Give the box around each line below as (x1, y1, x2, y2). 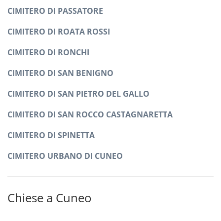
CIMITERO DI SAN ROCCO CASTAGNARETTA (7, 109, 173, 120)
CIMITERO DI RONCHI (7, 47, 89, 58)
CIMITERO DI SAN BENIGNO (7, 68, 113, 78)
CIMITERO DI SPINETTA (7, 130, 95, 141)
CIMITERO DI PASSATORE (7, 5, 103, 16)
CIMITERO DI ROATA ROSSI (7, 26, 110, 37)
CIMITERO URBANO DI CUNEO (7, 150, 123, 161)
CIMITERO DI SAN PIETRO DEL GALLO (7, 88, 149, 99)
